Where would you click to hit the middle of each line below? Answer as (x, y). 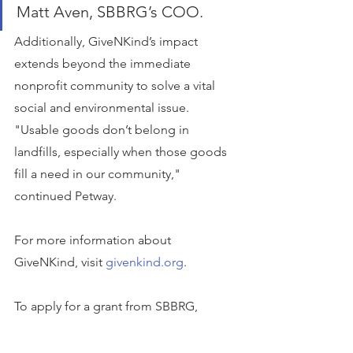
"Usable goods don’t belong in (103, 130)
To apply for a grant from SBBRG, (108, 306)
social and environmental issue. (103, 108)
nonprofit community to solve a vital (116, 85)
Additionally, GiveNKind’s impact (108, 41)
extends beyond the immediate (104, 63)
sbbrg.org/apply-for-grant (150, 328)
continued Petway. (65, 196)
